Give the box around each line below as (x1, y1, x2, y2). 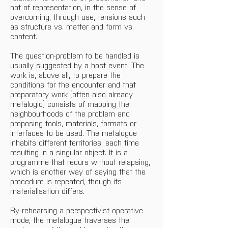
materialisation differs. (10, 185, 84, 195)
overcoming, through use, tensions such (10, 11, 148, 21)
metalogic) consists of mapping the (10, 98, 132, 108)
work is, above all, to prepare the (10, 69, 123, 79)
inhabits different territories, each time (10, 137, 141, 147)
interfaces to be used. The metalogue (10, 127, 139, 137)
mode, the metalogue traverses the (10, 214, 132, 224)
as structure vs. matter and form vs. (10, 21, 136, 31)
